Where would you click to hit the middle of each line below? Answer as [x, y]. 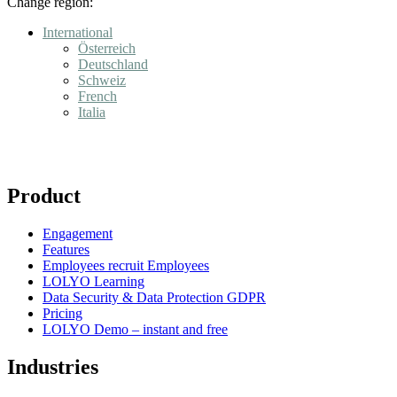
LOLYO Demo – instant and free [135, 329]
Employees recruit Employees [126, 265]
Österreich [107, 49]
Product [44, 195]
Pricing [62, 313]
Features [66, 249]
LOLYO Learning [93, 281]
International [78, 33]
